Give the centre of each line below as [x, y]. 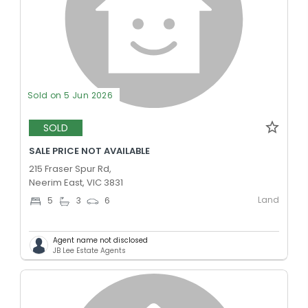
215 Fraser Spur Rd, [70, 168]
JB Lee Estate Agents [89, 250]
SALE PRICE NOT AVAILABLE [89, 151]
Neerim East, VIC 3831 [76, 182]
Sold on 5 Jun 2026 [70, 95]
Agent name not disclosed [100, 240]
